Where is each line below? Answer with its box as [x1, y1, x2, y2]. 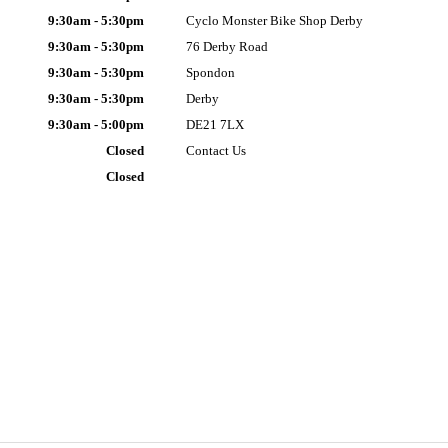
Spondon [185, 65, 235, 80]
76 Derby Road [185, 39, 268, 54]
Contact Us [185, 143, 246, 158]
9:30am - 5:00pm [48, 117, 145, 132]
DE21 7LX [185, 117, 244, 132]
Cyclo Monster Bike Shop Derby [185, 13, 363, 28]
